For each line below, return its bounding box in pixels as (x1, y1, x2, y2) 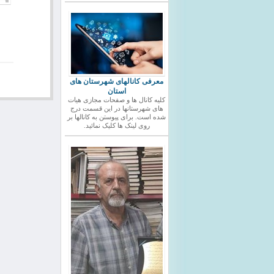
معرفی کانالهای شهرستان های (70, 77, 163, 86)
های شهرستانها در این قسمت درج (70, 105, 163, 112)
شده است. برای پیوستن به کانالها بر (67, 114, 166, 120)
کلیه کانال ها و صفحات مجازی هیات (68, 97, 165, 103)
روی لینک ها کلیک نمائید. (83, 122, 150, 129)
